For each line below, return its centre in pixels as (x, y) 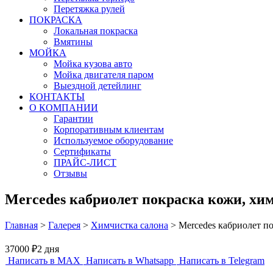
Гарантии (73, 119)
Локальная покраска (96, 31)
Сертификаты (82, 151)
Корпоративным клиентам (109, 129)
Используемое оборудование (113, 140)
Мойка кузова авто (93, 64)
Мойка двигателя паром (104, 75)
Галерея (64, 225)
